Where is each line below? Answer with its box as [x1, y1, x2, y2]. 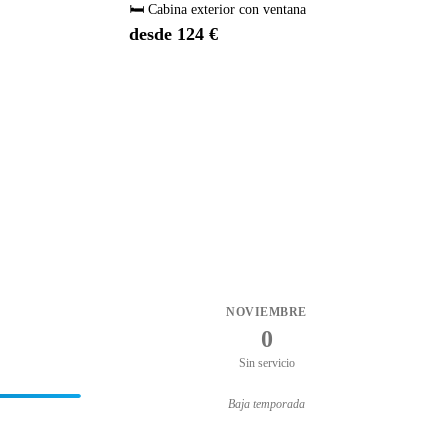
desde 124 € [129, 24, 218, 45]
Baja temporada [228, 397, 305, 410]
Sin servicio [238, 356, 295, 371]
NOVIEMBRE [226, 305, 307, 320]
